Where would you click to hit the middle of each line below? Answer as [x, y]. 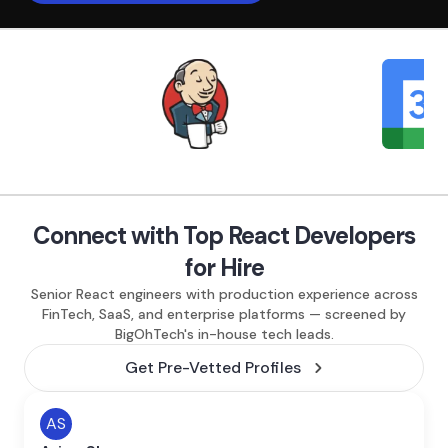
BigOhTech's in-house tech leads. [224, 334]
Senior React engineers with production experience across [224, 294]
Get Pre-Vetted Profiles [213, 367]
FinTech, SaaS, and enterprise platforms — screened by [224, 314]
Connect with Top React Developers [224, 235]
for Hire [224, 267]
